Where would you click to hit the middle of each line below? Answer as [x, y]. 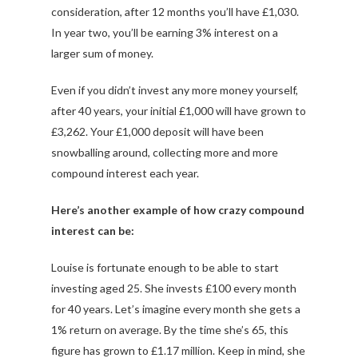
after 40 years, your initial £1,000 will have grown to [179, 110]
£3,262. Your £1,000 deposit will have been [157, 131]
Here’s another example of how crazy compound [178, 209]
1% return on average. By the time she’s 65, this [170, 329]
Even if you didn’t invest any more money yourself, [175, 89]
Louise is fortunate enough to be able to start [165, 267]
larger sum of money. [102, 53]
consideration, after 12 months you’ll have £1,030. [175, 11]
